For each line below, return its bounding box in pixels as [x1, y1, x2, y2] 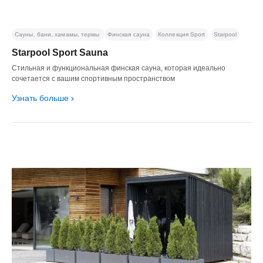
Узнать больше [12, 93, 69, 103]
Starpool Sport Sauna [12, 47, 108, 58]
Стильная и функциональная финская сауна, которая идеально [12, 63, 225, 72]
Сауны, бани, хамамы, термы [15, 31, 102, 38]
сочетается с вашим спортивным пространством [12, 74, 175, 83]
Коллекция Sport [158, 31, 205, 38]
